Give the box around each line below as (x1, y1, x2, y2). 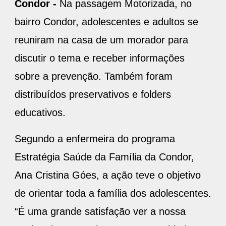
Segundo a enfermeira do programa (15, 133, 175, 145)
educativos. (15, 107, 66, 119)
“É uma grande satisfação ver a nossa (15, 206, 186, 217)
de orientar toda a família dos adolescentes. (15, 188, 211, 199)
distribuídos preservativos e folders (15, 89, 171, 100)
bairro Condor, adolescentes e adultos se (15, 16, 198, 28)
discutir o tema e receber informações (15, 52, 185, 64)
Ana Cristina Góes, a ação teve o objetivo (15, 169, 201, 181)
